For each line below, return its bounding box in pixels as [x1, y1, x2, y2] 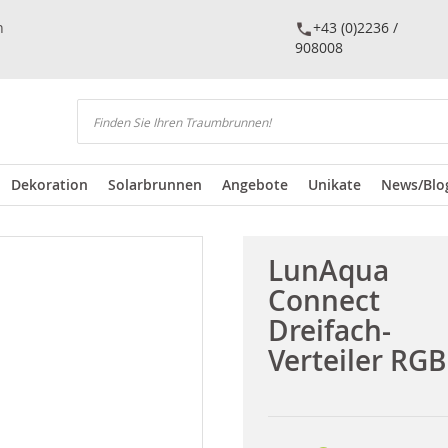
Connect [267, 282, 380, 319]
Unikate [308, 175, 361, 194]
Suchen [75, 130, 126, 149]
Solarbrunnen [108, 175, 202, 194]
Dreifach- [267, 312, 391, 349]
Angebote [222, 175, 288, 194]
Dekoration [11, 175, 88, 194]
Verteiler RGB [267, 342, 446, 379]
